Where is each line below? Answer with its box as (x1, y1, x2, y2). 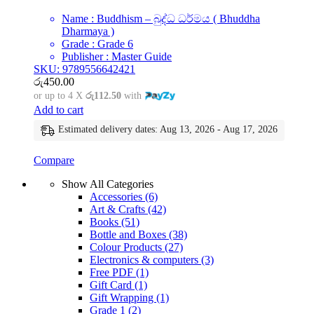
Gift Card (90, 279, 135, 292)
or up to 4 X (34, 90, 86, 102)
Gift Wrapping (90, 292, 156, 304)
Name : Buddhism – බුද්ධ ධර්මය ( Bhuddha (62, 13, 260, 25)
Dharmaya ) (62, 25, 114, 38)
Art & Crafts (90, 203, 148, 216)
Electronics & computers (90, 254, 201, 266)
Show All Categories (62, 178, 153, 191)
